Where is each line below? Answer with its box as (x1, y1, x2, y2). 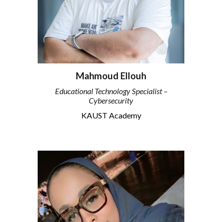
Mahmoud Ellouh (76, 70, 146, 81)
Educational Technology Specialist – (55, 86, 167, 96)
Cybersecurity (89, 96, 133, 106)
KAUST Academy (81, 110, 141, 120)
